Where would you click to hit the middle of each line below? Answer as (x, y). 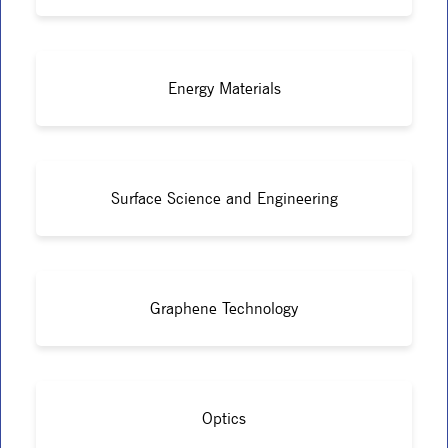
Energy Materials (224, 88)
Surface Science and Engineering (224, 198)
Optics (224, 418)
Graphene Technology (224, 308)
